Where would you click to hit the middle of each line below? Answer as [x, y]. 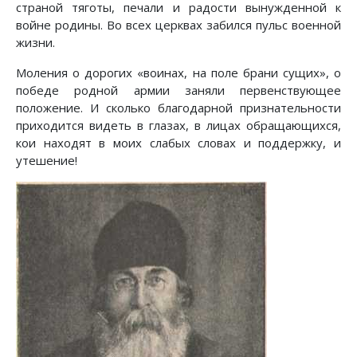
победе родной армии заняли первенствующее [178, 90]
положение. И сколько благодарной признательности [178, 107]
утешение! [47, 160]
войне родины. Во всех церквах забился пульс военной [178, 24]
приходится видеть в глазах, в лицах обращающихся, [178, 125]
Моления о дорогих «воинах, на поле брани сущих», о [178, 72]
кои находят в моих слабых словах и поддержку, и [178, 142]
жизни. [35, 42]
